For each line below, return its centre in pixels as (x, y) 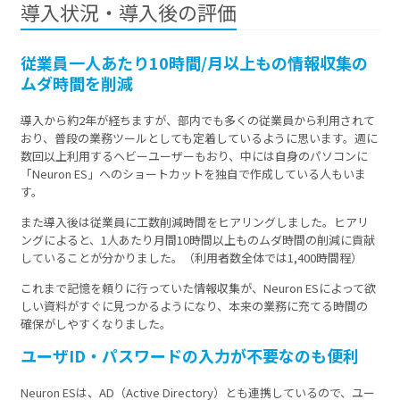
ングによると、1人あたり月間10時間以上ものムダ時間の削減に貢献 (198, 240)
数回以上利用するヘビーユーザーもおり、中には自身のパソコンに (195, 156)
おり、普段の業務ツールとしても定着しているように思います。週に (200, 138)
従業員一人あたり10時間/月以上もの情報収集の (195, 63)
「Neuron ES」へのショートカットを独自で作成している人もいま (194, 174)
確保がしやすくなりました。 (96, 324)
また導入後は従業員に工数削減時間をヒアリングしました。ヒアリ (195, 222)
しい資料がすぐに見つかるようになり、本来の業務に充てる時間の (195, 306)
